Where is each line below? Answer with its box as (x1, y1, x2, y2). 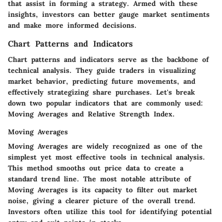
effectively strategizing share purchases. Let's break (8, 88, 195, 97)
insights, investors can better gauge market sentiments (8, 10, 210, 19)
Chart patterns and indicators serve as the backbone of (8, 55, 209, 64)
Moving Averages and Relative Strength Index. (8, 110, 175, 119)
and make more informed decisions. (8, 21, 137, 30)
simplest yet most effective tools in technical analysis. (8, 153, 205, 162)
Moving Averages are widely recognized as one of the (8, 142, 203, 151)
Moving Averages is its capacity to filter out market (8, 185, 197, 195)
